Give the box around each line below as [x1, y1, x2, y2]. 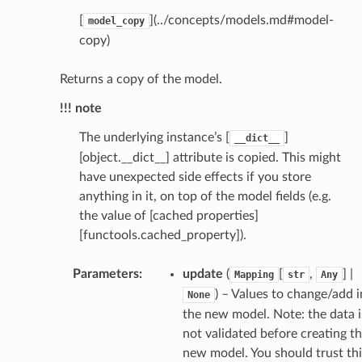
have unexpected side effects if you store [78, 170, 311, 183]
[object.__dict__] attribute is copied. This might [78, 150, 341, 164]
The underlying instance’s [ [78, 130, 229, 144]
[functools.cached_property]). [78, 228, 246, 242]
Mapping [234, 268, 274, 280]
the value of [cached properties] [78, 208, 259, 222]
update [182, 267, 223, 280]
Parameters [72, 267, 139, 280]
